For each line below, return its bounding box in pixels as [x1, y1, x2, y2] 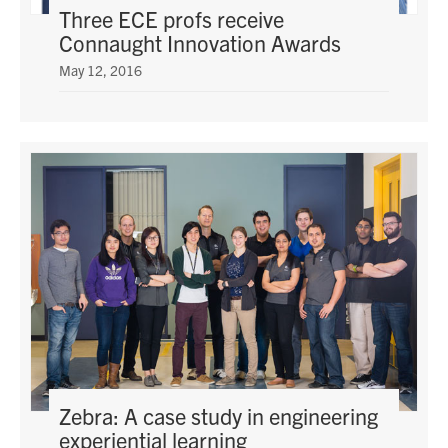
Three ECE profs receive [59, 5, 285, 33]
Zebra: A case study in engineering [59, 401, 379, 429]
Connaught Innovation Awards [59, 29, 342, 57]
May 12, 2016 [59, 61, 143, 80]
